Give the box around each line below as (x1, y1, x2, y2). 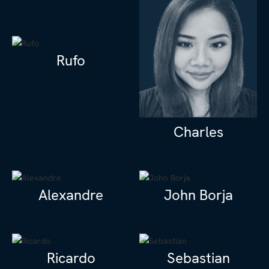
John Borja (163, 186, 233, 205)
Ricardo (46, 249, 95, 268)
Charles (173, 122, 223, 142)
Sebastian (166, 249, 230, 268)
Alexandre (38, 186, 103, 205)
